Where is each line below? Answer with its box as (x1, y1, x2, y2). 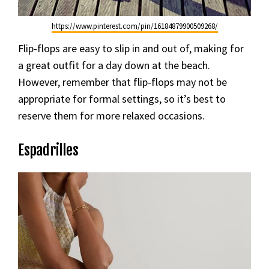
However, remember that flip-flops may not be (18, 74, 227, 89)
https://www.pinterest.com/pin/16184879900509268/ (51, 20, 218, 31)
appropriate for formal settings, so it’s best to (18, 91, 226, 106)
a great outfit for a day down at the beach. (18, 58, 210, 72)
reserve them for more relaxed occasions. (18, 108, 205, 122)
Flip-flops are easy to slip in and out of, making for (18, 41, 244, 55)
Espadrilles (18, 141, 79, 159)
